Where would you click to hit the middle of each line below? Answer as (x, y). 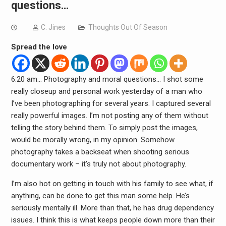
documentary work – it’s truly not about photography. (98, 164)
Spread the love (39, 47)
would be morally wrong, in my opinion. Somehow (93, 140)
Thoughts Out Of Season (128, 27)
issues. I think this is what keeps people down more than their (113, 220)
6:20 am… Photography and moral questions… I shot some (107, 79)
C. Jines (53, 27)
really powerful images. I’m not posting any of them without (109, 116)
